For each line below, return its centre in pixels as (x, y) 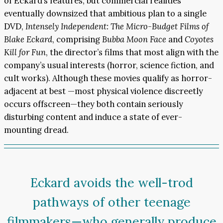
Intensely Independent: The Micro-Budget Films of (117, 26)
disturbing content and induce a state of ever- (93, 117)
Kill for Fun (25, 52)
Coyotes (199, 39)
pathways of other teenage (111, 202)
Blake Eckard (28, 39)
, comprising (77, 39)
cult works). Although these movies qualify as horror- (108, 78)
